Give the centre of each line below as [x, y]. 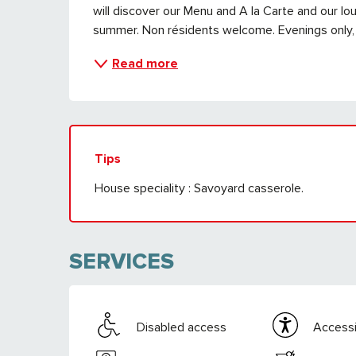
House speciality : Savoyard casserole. [199, 188]
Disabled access [182, 328]
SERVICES [122, 261]
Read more [145, 63]
